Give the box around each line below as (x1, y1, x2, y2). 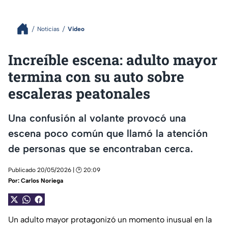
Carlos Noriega (21, 177, 63, 185)
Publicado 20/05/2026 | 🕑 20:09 (8, 166, 100, 174)
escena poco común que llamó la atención (8, 127, 208, 139)
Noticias (37, 25, 60, 33)
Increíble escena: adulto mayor (8, 50, 217, 69)
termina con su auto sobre (8, 67, 184, 86)
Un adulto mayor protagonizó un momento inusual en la (8, 215, 212, 225)
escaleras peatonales (8, 84, 150, 103)
